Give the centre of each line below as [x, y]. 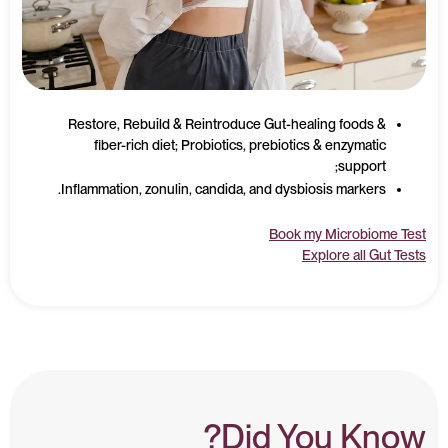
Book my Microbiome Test [347, 233]
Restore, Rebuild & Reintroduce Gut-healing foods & [227, 123]
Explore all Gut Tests [364, 254]
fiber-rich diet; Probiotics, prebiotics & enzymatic [240, 144]
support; [362, 165]
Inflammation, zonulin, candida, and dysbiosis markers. [223, 188]
